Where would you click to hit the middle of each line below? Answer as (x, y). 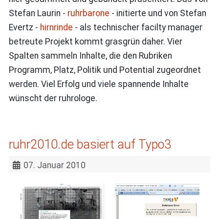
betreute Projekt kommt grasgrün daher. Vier (95, 41)
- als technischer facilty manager (137, 27)
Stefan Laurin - (38, 13)
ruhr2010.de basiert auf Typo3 (90, 145)
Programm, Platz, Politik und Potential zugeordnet (105, 70)
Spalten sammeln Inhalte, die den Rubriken (90, 55)
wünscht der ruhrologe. (53, 98)
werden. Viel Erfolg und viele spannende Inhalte (99, 84)
